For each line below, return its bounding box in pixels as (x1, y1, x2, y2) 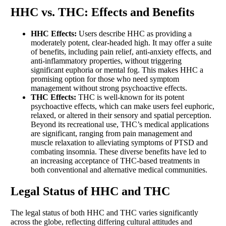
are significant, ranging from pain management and (31, 129, 192, 138)
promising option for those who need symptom (31, 74, 179, 83)
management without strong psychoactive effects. (31, 83, 187, 92)
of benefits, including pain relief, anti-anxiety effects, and (31, 47, 211, 56)
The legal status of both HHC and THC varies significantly (11, 208, 198, 217)
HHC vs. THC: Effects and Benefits (11, 6, 194, 19)
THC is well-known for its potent (76, 92, 184, 101)
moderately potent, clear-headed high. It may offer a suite (31, 38, 212, 47)
